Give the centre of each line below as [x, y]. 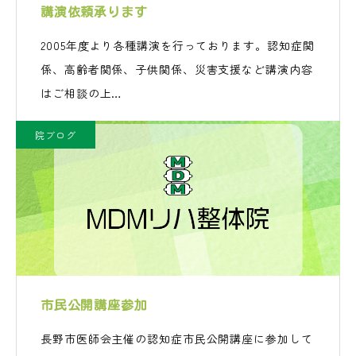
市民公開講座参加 [94, 305]
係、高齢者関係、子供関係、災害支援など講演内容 [177, 69]
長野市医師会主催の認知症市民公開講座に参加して [177, 339]
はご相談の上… [82, 93]
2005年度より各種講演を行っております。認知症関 [178, 45]
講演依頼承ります [94, 12]
